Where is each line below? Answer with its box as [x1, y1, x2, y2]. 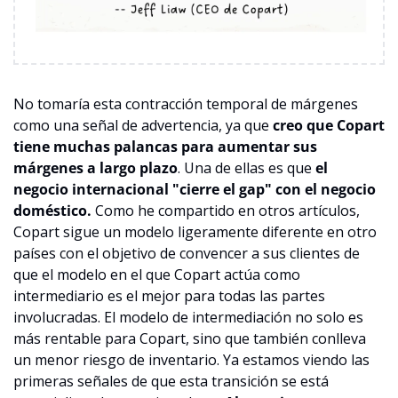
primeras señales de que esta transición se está [13, 370, 329, 391]
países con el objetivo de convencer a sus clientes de [13, 243, 360, 263]
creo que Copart [273, 115, 385, 135]
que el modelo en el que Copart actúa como [13, 264, 300, 284]
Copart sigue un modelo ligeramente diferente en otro [13, 221, 377, 242]
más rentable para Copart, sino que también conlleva [13, 328, 366, 348]
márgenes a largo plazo [13, 157, 178, 178]
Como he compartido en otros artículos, [92, 200, 360, 220]
